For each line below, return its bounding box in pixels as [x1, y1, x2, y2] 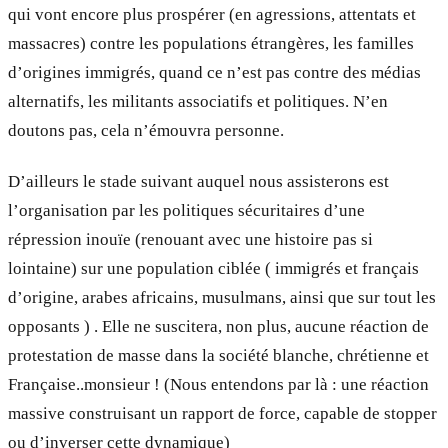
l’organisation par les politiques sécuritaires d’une [8, 200, 365, 220]
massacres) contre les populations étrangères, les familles [8, 34, 414, 54]
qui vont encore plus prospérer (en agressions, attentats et [8, 5, 416, 25]
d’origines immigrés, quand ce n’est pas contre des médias [8, 63, 421, 83]
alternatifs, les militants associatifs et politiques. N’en [8, 92, 388, 112]
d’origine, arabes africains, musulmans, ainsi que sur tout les [8, 287, 436, 307]
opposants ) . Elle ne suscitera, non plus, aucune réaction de [8, 316, 429, 336]
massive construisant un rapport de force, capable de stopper [8, 403, 437, 423]
